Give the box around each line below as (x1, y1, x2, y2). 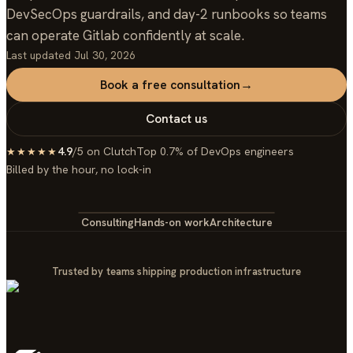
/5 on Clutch (72, 143, 137, 158)
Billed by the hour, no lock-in (6, 162, 151, 176)
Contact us (146, 110, 207, 128)
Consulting (80, 214, 134, 229)
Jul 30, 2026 (74, 47, 136, 62)
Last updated (6, 47, 71, 62)
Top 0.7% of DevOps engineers (136, 143, 295, 158)
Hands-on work (133, 214, 210, 229)
